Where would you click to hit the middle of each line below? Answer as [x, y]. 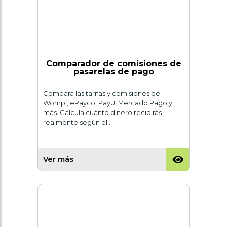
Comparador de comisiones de [113, 63]
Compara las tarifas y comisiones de [102, 93]
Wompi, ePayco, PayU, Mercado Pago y [108, 103]
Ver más [58, 159]
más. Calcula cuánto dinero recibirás [102, 112]
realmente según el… [78, 122]
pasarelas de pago [113, 71]
